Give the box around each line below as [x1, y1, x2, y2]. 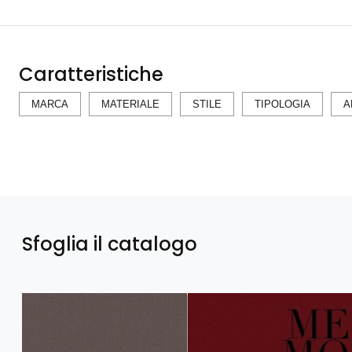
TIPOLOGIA [255, 98, 310, 110]
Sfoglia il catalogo [22, 231, 197, 257]
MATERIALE [101, 98, 159, 110]
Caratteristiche [19, 61, 163, 87]
